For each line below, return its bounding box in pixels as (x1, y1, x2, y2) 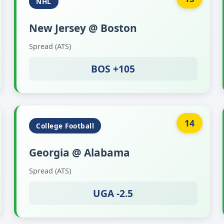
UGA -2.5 (93, 186, 133, 200)
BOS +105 (91, 62, 135, 75)
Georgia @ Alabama (29, 145, 130, 159)
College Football (36, 121, 94, 130)
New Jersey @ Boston (29, 21, 137, 35)
